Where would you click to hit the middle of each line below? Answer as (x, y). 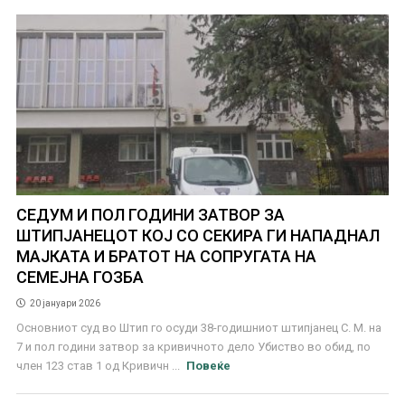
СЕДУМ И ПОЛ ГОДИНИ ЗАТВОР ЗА (150, 214)
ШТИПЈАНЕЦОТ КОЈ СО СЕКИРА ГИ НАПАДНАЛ (198, 235)
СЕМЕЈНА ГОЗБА (80, 277)
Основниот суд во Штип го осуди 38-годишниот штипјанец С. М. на (198, 327)
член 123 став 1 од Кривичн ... (99, 365)
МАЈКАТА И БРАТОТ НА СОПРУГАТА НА (166, 256)
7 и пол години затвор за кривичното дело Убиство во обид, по (193, 346)
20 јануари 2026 (65, 303)
